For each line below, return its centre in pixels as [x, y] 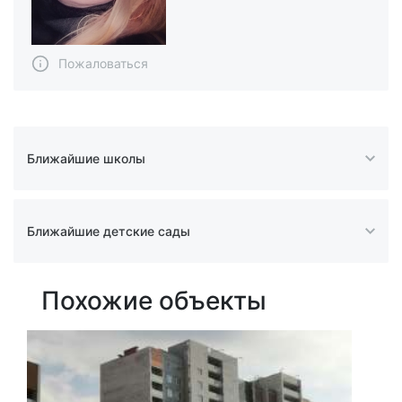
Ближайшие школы [86, 158]
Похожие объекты [154, 300]
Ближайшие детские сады [109, 231]
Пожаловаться [103, 63]
